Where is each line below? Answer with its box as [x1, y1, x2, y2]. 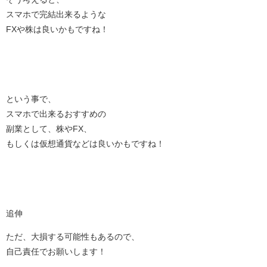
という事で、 [6, 94, 56, 103]
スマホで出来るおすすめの [6, 109, 106, 118]
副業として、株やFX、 [6, 124, 92, 133]
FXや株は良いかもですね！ [6, 24, 108, 33]
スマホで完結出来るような [6, 10, 106, 18]
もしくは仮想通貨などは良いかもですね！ [6, 139, 164, 148]
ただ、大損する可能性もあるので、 [6, 232, 139, 241]
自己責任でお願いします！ [6, 247, 106, 256]
